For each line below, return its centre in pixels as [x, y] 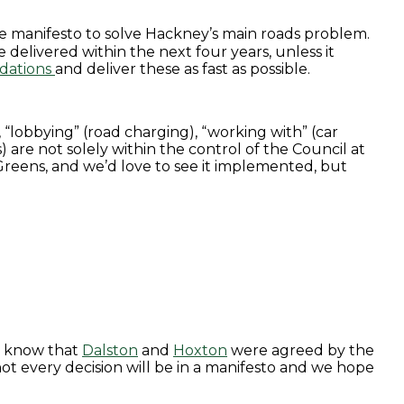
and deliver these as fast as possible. [183, 69]
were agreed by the [301, 350]
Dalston [110, 350]
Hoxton [200, 350]
